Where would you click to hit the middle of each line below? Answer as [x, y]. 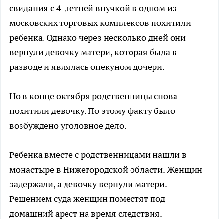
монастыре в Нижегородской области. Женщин [106, 170]
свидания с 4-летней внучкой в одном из [93, 8]
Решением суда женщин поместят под [87, 199]
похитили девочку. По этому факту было [92, 111]
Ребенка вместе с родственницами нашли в [98, 155]
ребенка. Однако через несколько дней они [98, 38]
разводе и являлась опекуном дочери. [87, 67]
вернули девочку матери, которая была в [93, 52]
